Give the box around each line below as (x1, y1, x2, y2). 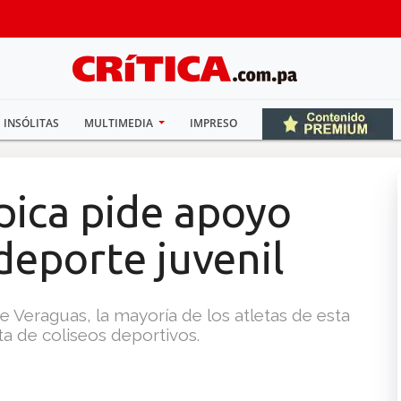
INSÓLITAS (3, 115, 59, 131)
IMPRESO (190, 115, 238, 131)
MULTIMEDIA (83, 115, 156, 131)
